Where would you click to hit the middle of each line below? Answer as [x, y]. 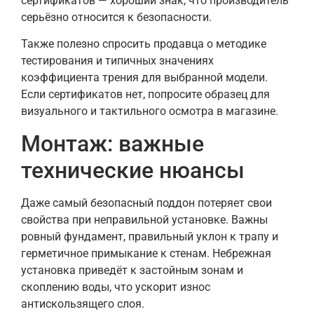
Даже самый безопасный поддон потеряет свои [146, 203]
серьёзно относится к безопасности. [116, 17]
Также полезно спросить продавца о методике [144, 44]
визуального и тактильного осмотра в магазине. [150, 111]
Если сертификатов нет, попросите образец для [145, 95]
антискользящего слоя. [83, 303]
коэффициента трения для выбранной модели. [144, 78]
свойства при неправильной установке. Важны [144, 219]
